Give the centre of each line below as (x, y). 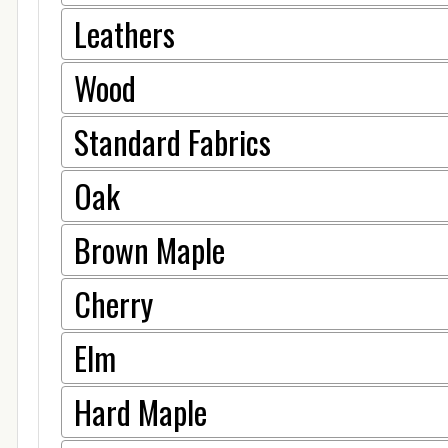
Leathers (124, 33)
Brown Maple (149, 249)
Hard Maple (140, 411)
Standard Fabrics (172, 141)
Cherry (113, 303)
